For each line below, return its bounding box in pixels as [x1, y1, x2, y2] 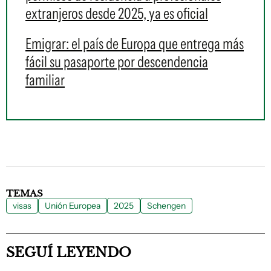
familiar [25, 71, 65, 89]
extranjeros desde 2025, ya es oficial [25, 4, 208, 22]
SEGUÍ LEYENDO [6, 244, 131, 261]
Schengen [147, 200, 186, 211]
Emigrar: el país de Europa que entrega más [25, 34, 244, 53]
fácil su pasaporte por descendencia [25, 53, 208, 71]
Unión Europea [45, 200, 100, 211]
